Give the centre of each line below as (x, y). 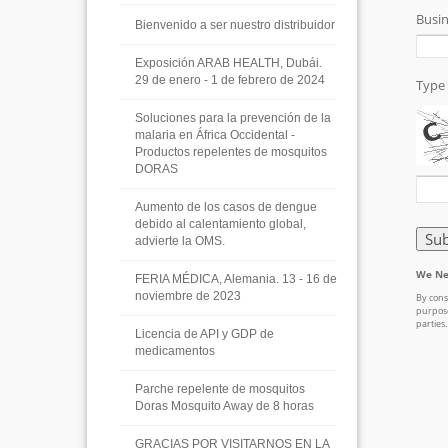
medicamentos (175, 351)
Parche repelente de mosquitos (220, 389)
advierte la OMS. (180, 241)
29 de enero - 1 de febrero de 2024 (230, 80)
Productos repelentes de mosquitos (231, 152)
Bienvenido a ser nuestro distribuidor (235, 25)
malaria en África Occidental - (215, 135)
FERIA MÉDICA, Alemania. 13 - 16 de (236, 279)
